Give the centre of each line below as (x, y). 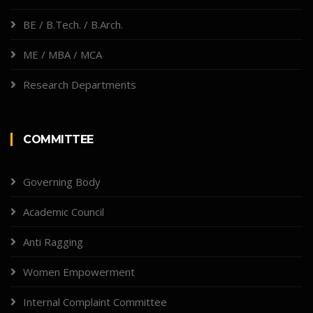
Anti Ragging (53, 242)
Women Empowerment (79, 272)
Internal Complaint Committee (95, 302)
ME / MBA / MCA (63, 55)
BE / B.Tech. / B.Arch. (73, 25)
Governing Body (62, 182)
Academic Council (64, 212)
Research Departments (80, 85)
